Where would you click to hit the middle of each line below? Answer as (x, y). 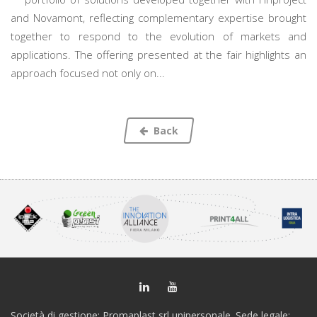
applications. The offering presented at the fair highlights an (158, 54)
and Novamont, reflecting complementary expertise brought (158, 18)
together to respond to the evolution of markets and (158, 36)
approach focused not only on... (88, 73)
